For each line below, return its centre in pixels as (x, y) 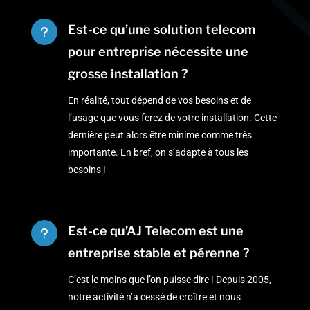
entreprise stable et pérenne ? (158, 253)
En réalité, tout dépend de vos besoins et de (159, 101)
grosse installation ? (128, 74)
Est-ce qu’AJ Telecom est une (155, 231)
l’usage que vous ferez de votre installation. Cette (172, 118)
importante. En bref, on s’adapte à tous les (158, 153)
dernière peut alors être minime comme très (159, 135)
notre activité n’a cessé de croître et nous (154, 297)
